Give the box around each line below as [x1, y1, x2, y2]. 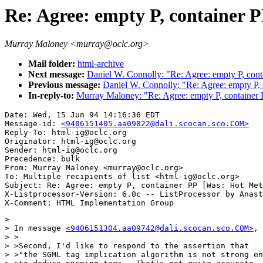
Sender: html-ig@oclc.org [5, 146, 117, 155]
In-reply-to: [28, 90, 76, 101]
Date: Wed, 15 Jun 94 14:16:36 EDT [5, 110, 160, 120]
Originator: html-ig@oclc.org [5, 137, 136, 146]
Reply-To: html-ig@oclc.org [5, 128, 127, 137]
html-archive [77, 59, 124, 69]
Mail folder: [28, 59, 77, 69]
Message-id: [5, 119, 61, 129]
